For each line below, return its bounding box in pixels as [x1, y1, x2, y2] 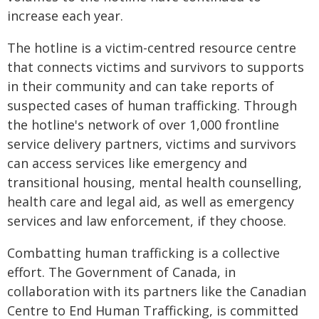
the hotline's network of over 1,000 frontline [7, 116, 279, 133]
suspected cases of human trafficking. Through [7, 97, 297, 114]
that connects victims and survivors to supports [7, 58, 304, 75]
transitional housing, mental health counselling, [7, 174, 302, 191]
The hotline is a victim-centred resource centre [7, 39, 296, 56]
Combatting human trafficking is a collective [7, 244, 280, 261]
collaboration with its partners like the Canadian [7, 283, 306, 300]
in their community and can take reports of [7, 78, 274, 95]
